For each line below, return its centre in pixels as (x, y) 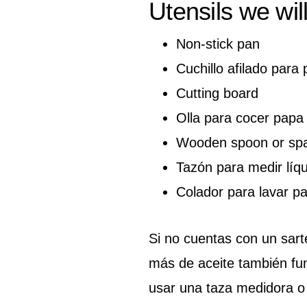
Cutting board (217, 93)
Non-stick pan (218, 44)
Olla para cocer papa (240, 118)
